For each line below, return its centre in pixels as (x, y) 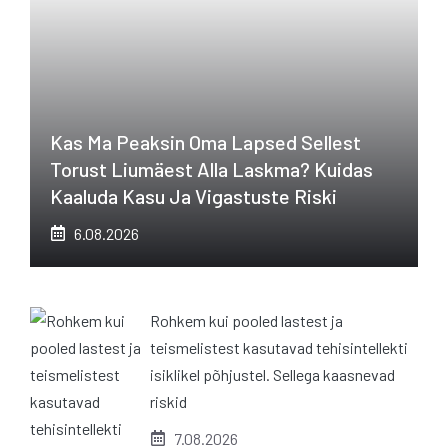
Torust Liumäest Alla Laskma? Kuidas (211, 168)
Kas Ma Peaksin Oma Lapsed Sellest (205, 141)
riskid (168, 401)
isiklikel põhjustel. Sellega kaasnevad (272, 374)
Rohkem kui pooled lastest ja (246, 320)
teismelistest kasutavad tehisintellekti (279, 347)
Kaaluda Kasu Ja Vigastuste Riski (193, 195)
